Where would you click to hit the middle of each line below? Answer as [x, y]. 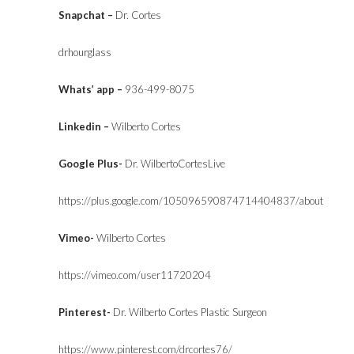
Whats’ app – [92, 89]
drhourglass [85, 52]
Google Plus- [92, 164]
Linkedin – [85, 126]
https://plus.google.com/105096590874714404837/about [191, 201]
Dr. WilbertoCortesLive [175, 164]
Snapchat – [87, 15]
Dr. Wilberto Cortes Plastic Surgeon [189, 312]
